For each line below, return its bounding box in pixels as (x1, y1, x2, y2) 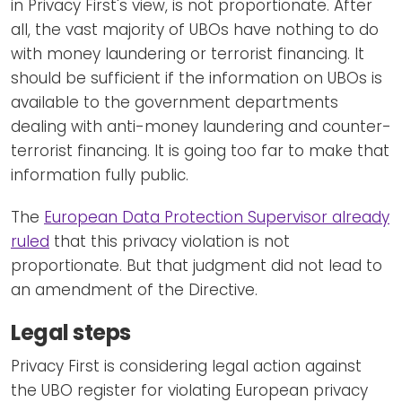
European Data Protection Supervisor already (44, 205, 389, 228)
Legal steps (11, 317, 131, 347)
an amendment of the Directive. (11, 278, 258, 301)
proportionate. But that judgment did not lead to (11, 254, 382, 276)
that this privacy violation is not (49, 230, 290, 252)
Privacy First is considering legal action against (11, 354, 362, 377)
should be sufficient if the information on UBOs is (11, 66, 382, 89)
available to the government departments (11, 91, 338, 113)
